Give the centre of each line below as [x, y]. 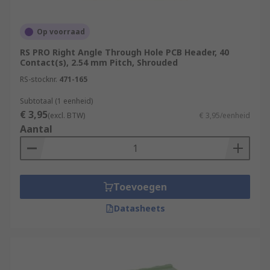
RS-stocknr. [39, 79]
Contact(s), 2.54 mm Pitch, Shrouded [99, 62]
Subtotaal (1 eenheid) [56, 101]
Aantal [36, 129]
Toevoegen [140, 187]
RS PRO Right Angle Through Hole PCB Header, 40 [124, 52]
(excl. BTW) [66, 115]
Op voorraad [61, 32]
